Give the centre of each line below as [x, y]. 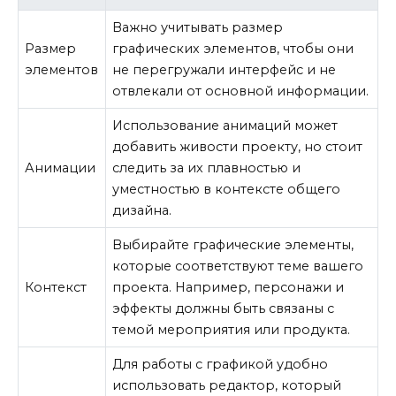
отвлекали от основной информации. [241, 91]
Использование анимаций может [225, 125]
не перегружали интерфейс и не [225, 69]
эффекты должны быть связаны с [224, 308]
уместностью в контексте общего [227, 189]
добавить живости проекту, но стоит [238, 146]
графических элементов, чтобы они [233, 48]
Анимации [61, 168]
